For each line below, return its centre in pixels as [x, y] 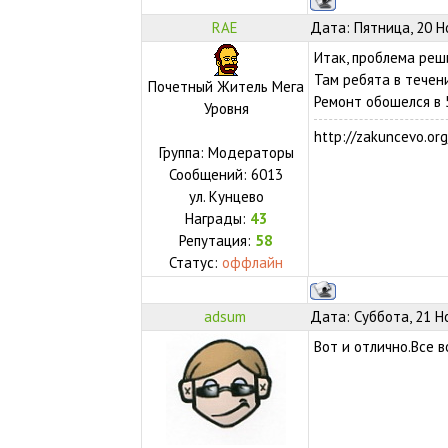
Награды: [217, 218]
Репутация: [217, 240]
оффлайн [253, 262]
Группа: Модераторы [226, 152]
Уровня [226, 108]
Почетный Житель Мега [226, 86]
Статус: [196, 262]
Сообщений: [210, 174]
